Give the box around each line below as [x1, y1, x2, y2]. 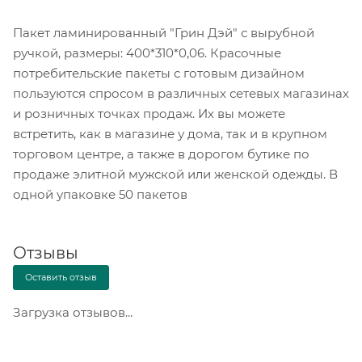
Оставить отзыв [25, 271, 97, 283]
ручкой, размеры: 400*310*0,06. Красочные [13, 44, 281, 61]
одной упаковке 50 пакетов [13, 186, 187, 202]
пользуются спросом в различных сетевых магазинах [13, 85, 349, 101]
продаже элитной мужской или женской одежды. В [13, 166, 338, 182]
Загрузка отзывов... [13, 304, 133, 320]
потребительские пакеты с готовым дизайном [13, 65, 305, 81]
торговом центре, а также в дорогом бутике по [13, 145, 309, 162]
